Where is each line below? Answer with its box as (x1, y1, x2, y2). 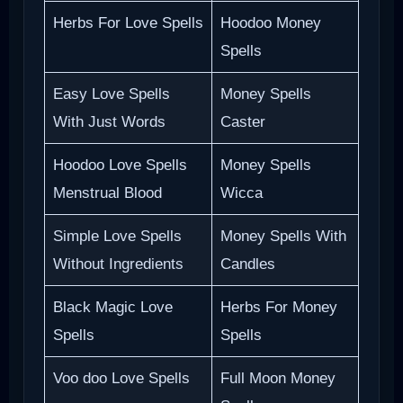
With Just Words (52, 112, 166, 130)
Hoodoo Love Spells (52, 156, 187, 174)
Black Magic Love (52, 298, 173, 316)
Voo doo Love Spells (52, 369, 190, 387)
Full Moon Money (219, 369, 336, 387)
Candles (219, 255, 275, 273)
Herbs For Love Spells (52, 13, 203, 31)
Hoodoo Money (219, 13, 321, 31)
